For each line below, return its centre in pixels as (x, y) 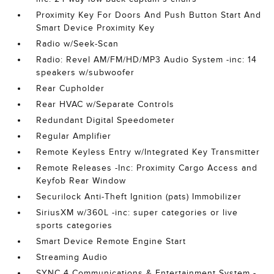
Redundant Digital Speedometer (106, 120)
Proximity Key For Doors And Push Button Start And (149, 15)
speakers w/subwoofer (86, 73)
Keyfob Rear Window (81, 181)
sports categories (75, 226)
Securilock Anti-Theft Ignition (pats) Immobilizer (139, 197)
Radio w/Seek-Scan (78, 44)
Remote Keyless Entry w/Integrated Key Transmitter (148, 152)
